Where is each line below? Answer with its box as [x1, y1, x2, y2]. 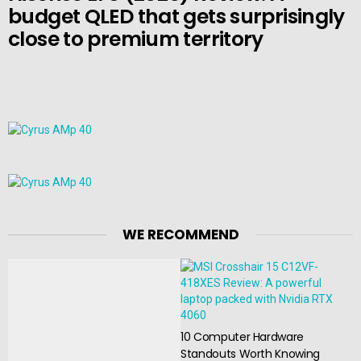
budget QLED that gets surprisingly [8, 2, 345, 31]
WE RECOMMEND [122, 224, 239, 244]
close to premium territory [8, 24, 263, 53]
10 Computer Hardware [180, 328, 304, 345]
